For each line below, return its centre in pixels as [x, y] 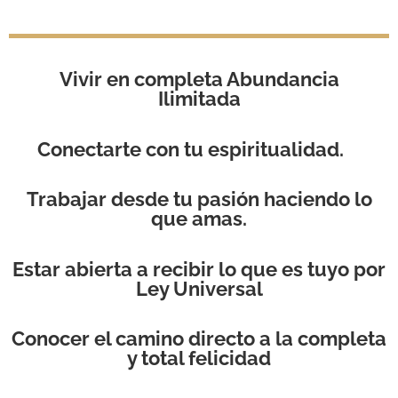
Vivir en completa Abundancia [199, 80]
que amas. [199, 219]
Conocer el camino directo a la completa [199, 338]
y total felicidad [199, 358]
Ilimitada [199, 99]
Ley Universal [199, 288]
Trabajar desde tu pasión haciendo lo [199, 199]
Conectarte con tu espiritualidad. [190, 149]
